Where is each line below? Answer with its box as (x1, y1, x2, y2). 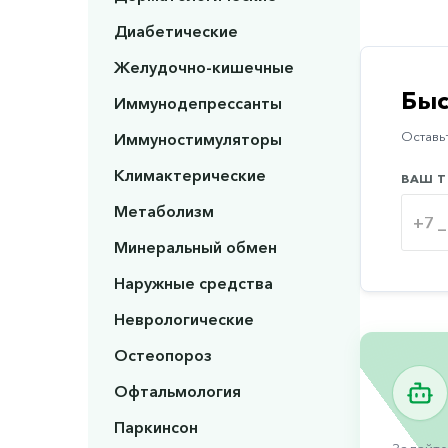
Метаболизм (113, 201, 214, 222)
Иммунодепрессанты (113, 93, 282, 114)
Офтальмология (113, 381, 241, 402)
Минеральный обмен (113, 237, 277, 258)
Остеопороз (113, 345, 212, 366)
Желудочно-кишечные (113, 57, 294, 78)
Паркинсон (113, 417, 198, 438)
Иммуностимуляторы (113, 129, 282, 150)
